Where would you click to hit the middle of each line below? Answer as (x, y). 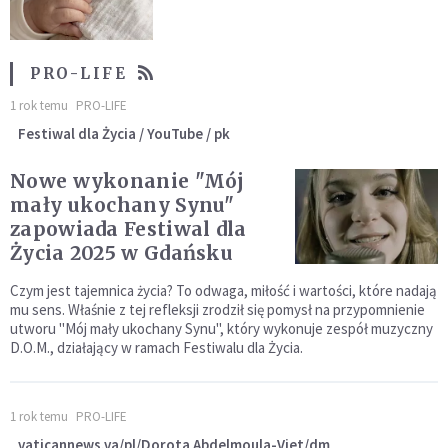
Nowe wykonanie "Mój (127, 180)
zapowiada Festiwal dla (128, 228)
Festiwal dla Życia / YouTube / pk (124, 133)
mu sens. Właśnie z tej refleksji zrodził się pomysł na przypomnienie (217, 309)
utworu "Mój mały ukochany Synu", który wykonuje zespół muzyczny (221, 328)
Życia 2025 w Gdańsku (121, 252)
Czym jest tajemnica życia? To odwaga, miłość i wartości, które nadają (223, 290)
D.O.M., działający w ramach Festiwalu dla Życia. (156, 347)
